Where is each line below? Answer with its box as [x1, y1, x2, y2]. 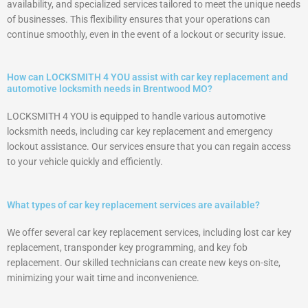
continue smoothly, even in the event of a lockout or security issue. [7, 28, 286, 40]
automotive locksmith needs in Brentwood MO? [7, 83, 212, 95]
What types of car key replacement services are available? [7, 199, 260, 211]
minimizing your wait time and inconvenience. [7, 272, 199, 284]
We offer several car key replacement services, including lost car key [7, 227, 291, 239]
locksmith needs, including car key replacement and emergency [7, 126, 273, 137]
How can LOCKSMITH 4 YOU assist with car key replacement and [7, 71, 288, 83]
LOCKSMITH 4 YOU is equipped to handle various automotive [7, 111, 265, 122]
